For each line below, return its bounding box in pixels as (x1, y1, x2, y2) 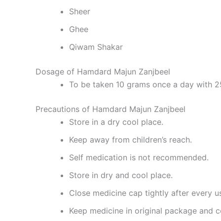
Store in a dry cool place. (69, 117, 163, 127)
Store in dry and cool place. (69, 170, 173, 180)
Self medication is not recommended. (69, 152, 209, 162)
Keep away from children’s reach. (69, 135, 192, 145)
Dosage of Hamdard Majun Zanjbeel (36, 67, 170, 76)
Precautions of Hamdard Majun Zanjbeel (36, 104, 185, 114)
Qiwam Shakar (69, 42, 123, 52)
